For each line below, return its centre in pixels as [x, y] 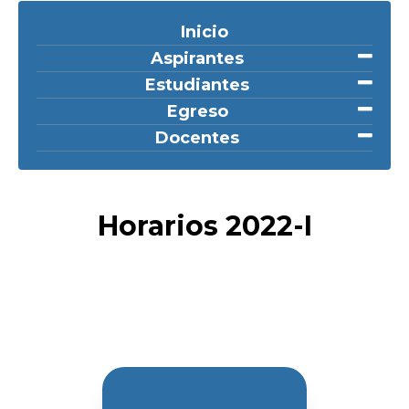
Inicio [204, 32]
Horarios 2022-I [204, 226]
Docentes [197, 138]
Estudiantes [197, 85]
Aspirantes [197, 58]
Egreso [197, 111]
